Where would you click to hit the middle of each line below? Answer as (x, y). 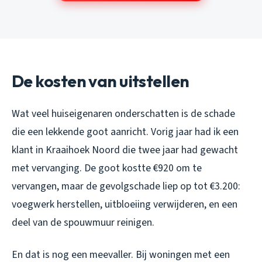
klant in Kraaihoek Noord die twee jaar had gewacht (125, 150)
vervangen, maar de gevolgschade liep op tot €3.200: (126, 187)
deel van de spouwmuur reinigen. (83, 223)
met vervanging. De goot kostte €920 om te (107, 168)
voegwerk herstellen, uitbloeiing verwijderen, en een (125, 205)
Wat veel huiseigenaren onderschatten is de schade (123, 114)
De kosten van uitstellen (101, 81)
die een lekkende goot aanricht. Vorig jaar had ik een (125, 132)
